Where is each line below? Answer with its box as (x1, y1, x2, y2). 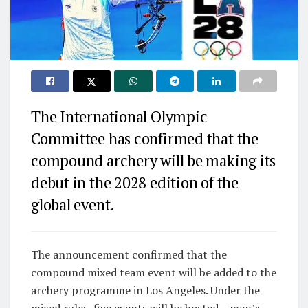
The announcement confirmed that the (31, 247, 227, 263)
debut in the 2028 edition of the (31, 173, 239, 193)
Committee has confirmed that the (31, 129, 258, 149)
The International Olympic (31, 107, 208, 127)
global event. (31, 195, 115, 215)
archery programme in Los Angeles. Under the (31, 283, 260, 298)
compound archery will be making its (31, 151, 276, 171)
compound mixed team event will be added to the (31, 265, 276, 280)
